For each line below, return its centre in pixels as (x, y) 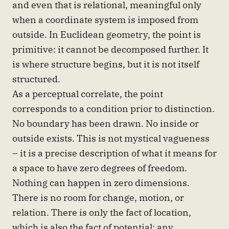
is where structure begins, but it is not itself (106, 64)
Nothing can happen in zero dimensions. (101, 182)
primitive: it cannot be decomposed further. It (110, 49)
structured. (36, 78)
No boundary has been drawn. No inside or (106, 123)
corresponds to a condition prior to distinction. (113, 108)
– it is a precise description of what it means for (114, 153)
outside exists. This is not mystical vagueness (111, 138)
